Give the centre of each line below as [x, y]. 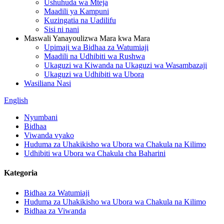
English [16, 100]
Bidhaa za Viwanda [55, 210]
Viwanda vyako [49, 135]
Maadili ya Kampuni [76, 11]
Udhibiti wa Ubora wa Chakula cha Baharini [95, 153]
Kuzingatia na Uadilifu [80, 20]
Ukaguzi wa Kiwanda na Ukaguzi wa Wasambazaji [125, 65]
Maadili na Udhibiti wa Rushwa [94, 56]
